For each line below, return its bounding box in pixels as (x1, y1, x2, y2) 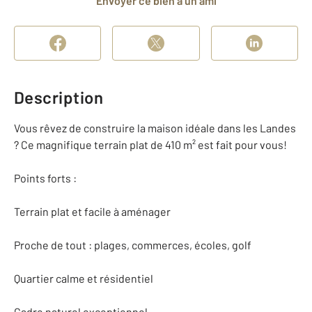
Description (14, 87, 104, 107)
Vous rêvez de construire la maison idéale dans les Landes (14, 121, 296, 134)
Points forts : (14, 171, 77, 185)
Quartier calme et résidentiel (14, 272, 153, 285)
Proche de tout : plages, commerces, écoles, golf (14, 238, 251, 251)
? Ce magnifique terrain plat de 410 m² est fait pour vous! (14, 138, 287, 151)
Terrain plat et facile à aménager (14, 205, 171, 218)
